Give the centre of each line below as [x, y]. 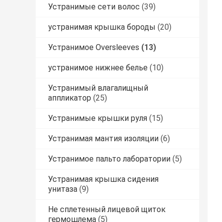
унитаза [63, 189]
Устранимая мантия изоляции [103, 139]
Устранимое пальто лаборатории [109, 159]
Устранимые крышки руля [98, 118]
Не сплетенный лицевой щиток [107, 210]
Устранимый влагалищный [98, 88]
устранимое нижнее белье [98, 68]
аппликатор [70, 98]
